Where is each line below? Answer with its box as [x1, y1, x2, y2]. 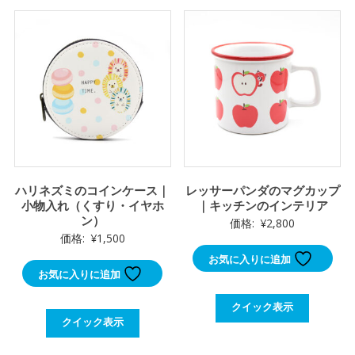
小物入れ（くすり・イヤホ [21, 197, 164, 213]
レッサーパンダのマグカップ [185, 181, 340, 198]
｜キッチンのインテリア [197, 197, 328, 213]
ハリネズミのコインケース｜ [15, 181, 170, 198]
